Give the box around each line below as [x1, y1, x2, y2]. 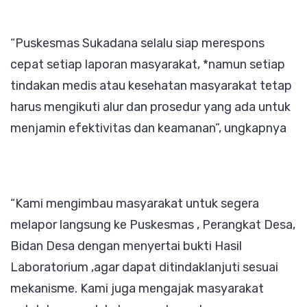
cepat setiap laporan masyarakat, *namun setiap [10, 56, 285, 72]
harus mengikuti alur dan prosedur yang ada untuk [10, 99, 291, 114]
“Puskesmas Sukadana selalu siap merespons [10, 35, 265, 51]
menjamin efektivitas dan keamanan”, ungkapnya [10, 120, 286, 136]
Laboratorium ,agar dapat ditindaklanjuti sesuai [10, 259, 278, 275]
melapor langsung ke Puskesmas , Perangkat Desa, [10, 217, 295, 232]
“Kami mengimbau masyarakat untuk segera [10, 195, 259, 211]
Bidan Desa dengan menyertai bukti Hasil [10, 238, 242, 254]
